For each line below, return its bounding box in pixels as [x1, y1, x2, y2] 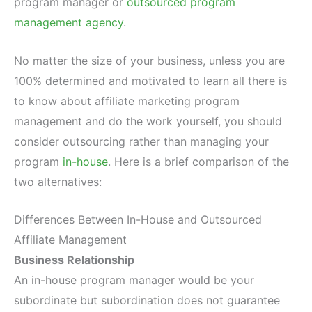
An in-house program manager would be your [14, 273, 254, 288]
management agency [14, 15, 123, 30]
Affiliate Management [14, 233, 127, 247]
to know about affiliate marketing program [14, 93, 240, 108]
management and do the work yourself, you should [14, 114, 282, 128]
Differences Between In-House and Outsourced [14, 212, 262, 227]
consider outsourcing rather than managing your [14, 134, 269, 148]
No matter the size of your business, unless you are [14, 53, 285, 68]
